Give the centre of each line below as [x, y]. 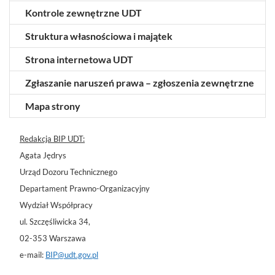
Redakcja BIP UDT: [52, 138]
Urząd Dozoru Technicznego [68, 172]
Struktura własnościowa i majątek [99, 36]
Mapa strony [53, 106]
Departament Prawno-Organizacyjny [85, 188]
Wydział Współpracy [56, 205]
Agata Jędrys [43, 155]
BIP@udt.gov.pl [72, 254]
